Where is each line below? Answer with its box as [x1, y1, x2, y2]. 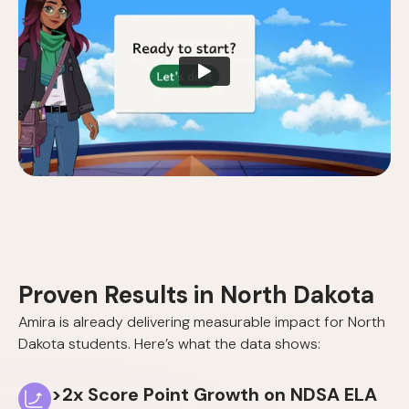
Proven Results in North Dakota [18, 279, 374, 311]
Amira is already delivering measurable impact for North [18, 312, 385, 332]
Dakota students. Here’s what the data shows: [18, 334, 320, 354]
